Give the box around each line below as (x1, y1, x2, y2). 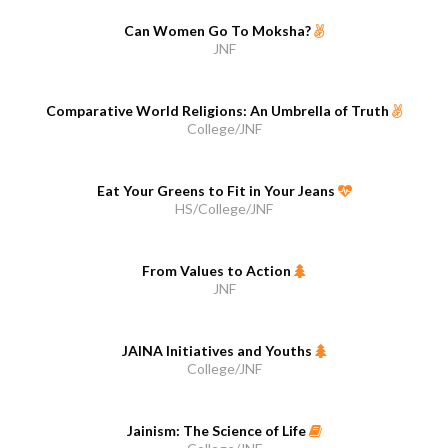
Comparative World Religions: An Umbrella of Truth (46, 102, 392, 120)
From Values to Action (142, 262, 294, 280)
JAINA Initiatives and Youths (121, 342, 315, 360)
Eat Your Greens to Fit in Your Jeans (96, 182, 338, 200)
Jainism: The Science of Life (126, 422, 309, 440)
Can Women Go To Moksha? (124, 22, 314, 40)
